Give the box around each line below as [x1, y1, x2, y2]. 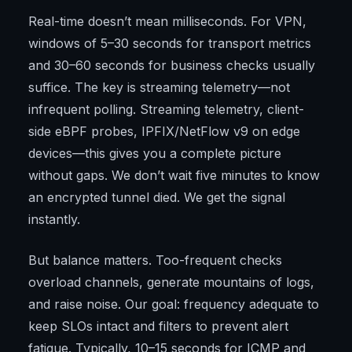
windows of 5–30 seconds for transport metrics [28, 35, 311, 52]
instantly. [28, 211, 80, 228]
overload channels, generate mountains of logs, [28, 274, 314, 291]
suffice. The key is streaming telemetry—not [28, 79, 290, 96]
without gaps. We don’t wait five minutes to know [28, 167, 320, 184]
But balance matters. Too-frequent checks [28, 252, 282, 269]
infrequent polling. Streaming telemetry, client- [28, 101, 304, 118]
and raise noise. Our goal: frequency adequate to [28, 296, 319, 313]
